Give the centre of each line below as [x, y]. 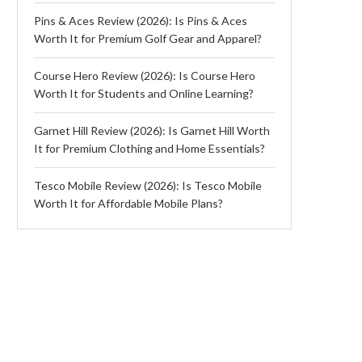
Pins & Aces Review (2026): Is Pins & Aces [141, 20]
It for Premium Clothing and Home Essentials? [149, 148]
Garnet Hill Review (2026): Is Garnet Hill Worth [152, 130]
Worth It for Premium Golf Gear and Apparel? [148, 38]
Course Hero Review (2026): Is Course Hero [145, 75]
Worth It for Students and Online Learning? [144, 93]
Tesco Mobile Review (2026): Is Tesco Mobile [148, 185]
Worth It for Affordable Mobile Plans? [128, 203]
